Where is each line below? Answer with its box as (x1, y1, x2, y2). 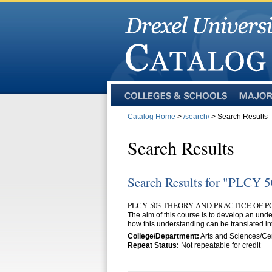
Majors (238, 100, 260, 108)
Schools (123, 118, 150, 126)
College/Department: (127, 232, 199, 240)
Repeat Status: (127, 241, 179, 250)
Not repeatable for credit (179, 241, 260, 250)
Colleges (123, 100, 153, 108)
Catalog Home (127, 112, 175, 121)
